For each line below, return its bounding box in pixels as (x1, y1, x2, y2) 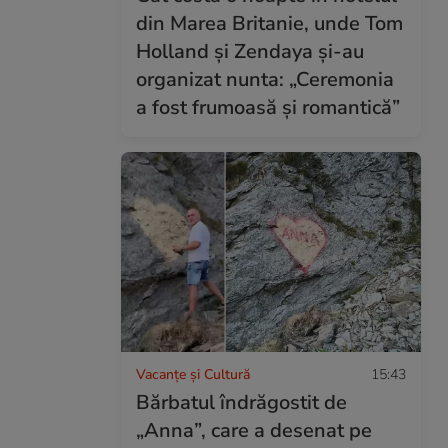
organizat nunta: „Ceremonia (136, 65, 394, 93)
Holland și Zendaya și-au (136, 37, 364, 65)
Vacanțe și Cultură (136, 364, 250, 384)
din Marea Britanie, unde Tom (136, 9, 403, 37)
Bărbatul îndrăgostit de (136, 388, 347, 416)
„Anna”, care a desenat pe (136, 416, 372, 444)
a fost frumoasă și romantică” (136, 93, 400, 121)
